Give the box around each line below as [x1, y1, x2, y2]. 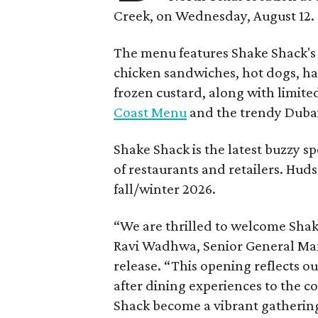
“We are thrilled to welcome [114, 216, 289, 234]
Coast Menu [114, 103, 187, 121]
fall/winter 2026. [114, 180, 216, 197]
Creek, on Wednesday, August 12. [114, 6, 314, 24]
